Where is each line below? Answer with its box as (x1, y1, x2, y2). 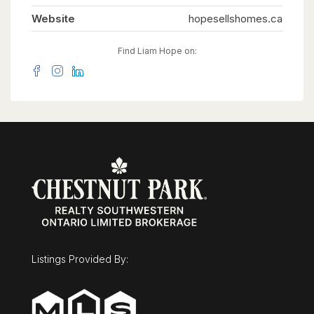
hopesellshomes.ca (189, 12, 282, 26)
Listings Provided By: (32, 253, 128, 266)
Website (32, 12, 75, 26)
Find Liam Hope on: (117, 46, 197, 57)
